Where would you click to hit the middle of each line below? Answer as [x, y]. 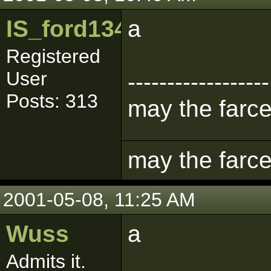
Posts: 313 [52, 101]
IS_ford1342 [73, 29]
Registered [53, 56]
